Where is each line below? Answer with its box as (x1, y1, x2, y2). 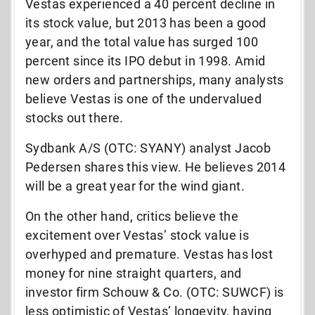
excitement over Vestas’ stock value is (25, 227, 250, 243)
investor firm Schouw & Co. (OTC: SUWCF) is (25, 284, 284, 300)
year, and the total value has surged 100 (25, 34, 258, 49)
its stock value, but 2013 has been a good (25, 15, 266, 30)
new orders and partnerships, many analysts (25, 72, 284, 87)
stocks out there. (25, 110, 124, 125)
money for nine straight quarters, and (25, 265, 242, 281)
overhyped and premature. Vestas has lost (25, 246, 273, 262)
